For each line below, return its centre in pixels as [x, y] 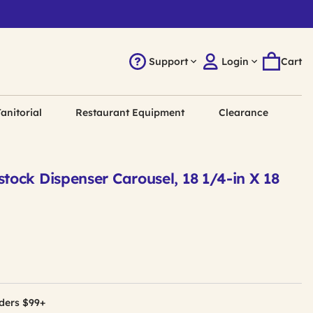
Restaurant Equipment [130, 112]
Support [168, 61]
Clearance [243, 112]
